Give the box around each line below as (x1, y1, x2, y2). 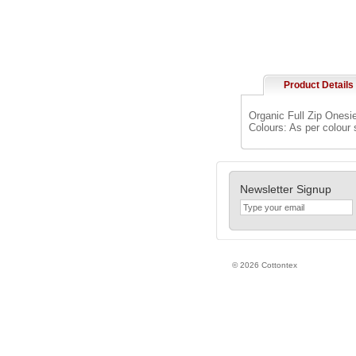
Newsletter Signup (240, 183, 331, 195)
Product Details (283, 79, 354, 91)
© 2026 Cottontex (232, 261, 297, 269)
